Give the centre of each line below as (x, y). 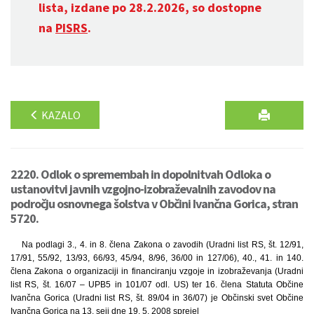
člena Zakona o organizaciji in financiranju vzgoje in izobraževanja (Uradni (157, 271)
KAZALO (60, 115)
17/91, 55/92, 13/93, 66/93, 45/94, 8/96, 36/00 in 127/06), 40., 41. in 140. (157, 258)
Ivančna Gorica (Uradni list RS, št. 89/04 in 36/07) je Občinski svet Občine (157, 298)
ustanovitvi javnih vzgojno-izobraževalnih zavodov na (143, 189)
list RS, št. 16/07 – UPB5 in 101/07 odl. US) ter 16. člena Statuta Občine (157, 285)
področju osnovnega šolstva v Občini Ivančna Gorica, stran (154, 204)
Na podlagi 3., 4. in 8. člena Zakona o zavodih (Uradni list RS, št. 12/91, (163, 245)
